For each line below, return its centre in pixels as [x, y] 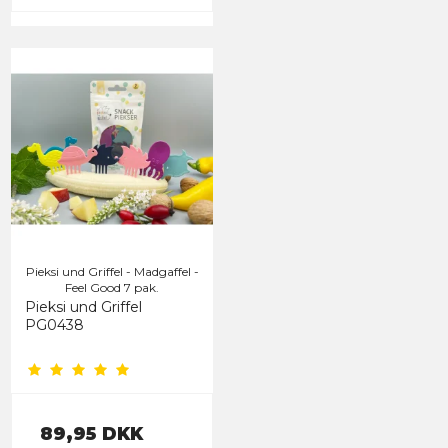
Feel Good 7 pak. [112, 288]
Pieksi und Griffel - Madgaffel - [112, 272]
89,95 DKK [91, 434]
